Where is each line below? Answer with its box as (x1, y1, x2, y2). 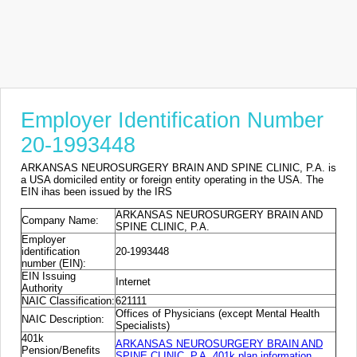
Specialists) (116, 320, 170, 332)
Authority (22, 282, 63, 295)
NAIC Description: (22, 313, 104, 326)
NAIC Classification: (22, 295, 115, 308)
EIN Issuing (22, 270, 76, 283)
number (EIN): (22, 257, 86, 270)
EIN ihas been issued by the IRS (21, 186, 172, 198)
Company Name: (22, 214, 99, 227)
